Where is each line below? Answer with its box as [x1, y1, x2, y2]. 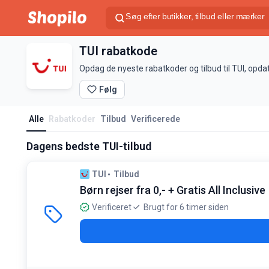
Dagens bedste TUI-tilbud [26, 140, 151, 153]
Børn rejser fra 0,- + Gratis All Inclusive [80, 184, 265, 196]
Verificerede [131, 114, 180, 124]
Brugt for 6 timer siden [144, 202, 229, 212]
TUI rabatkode [79, 44, 157, 58]
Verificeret [92, 202, 131, 212]
